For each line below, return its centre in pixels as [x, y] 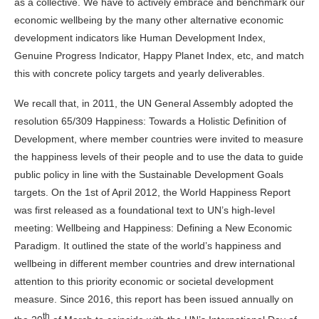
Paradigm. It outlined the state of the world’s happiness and [148, 245]
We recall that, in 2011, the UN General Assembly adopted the [154, 103]
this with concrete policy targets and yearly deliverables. [140, 73]
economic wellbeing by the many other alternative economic [149, 20]
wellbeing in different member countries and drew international [155, 263]
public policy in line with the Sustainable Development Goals [149, 174]
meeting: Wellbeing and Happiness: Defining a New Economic [153, 228]
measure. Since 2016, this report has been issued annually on [154, 299]
